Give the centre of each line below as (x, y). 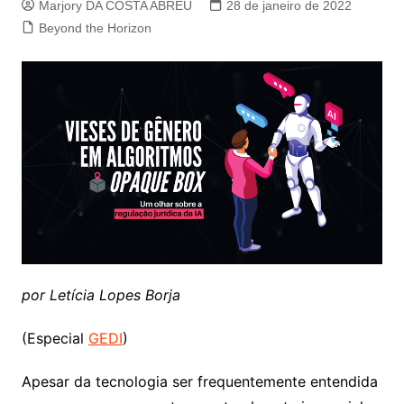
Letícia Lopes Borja (115, 295)
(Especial (55, 339)
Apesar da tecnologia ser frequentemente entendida (199, 382)
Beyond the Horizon (95, 28)
